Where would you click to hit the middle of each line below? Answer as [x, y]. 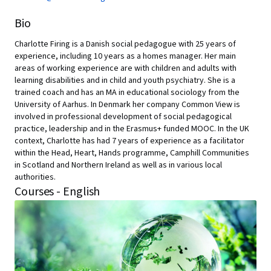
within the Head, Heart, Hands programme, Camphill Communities [132, 153]
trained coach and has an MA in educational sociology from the [127, 93]
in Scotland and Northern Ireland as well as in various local [118, 165]
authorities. [35, 177]
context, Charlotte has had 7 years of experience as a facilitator [129, 141]
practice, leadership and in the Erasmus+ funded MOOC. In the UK [132, 129]
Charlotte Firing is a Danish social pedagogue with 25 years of [125, 44]
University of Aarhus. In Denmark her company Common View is [127, 105]
